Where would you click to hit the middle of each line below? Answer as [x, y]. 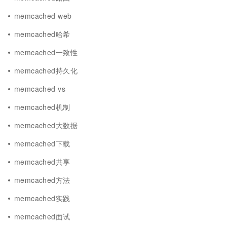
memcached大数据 [46, 125]
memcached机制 [42, 107]
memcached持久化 [46, 70]
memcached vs [40, 89]
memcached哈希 [42, 34]
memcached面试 [42, 216]
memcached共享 [42, 162]
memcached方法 [42, 180]
